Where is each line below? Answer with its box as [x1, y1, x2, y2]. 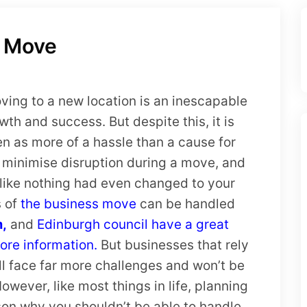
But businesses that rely [97, 237, 249, 253]
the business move [21, 196, 136, 212]
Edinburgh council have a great [37, 217, 229, 232]
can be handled [136, 196, 235, 212]
